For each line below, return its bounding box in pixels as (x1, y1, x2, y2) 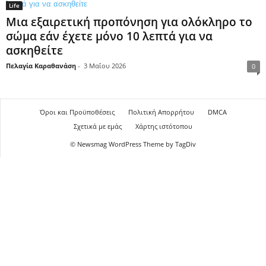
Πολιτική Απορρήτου (128, 107, 194, 116)
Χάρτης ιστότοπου (135, 122, 192, 131)
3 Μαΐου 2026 (84, 61, 126, 70)
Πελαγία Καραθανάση (6, 61, 76, 70)
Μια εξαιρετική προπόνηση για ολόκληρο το (6, 14, 252, 30)
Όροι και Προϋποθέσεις (39, 107, 115, 116)
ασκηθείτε (6, 43, 63, 58)
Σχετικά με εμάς (74, 122, 122, 131)
